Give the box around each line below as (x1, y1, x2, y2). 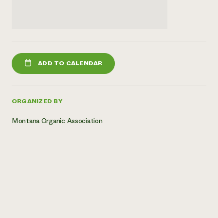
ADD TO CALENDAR (38, 59, 103, 68)
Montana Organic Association (12, 115, 103, 126)
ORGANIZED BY (12, 96, 62, 106)
